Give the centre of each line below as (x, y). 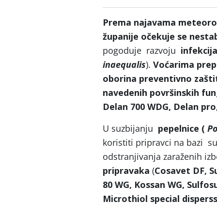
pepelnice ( (183, 128)
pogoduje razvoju (142, 50)
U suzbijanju (130, 128)
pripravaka (126, 170)
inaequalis (124, 64)
